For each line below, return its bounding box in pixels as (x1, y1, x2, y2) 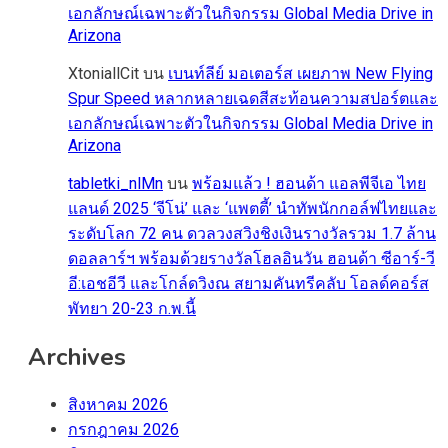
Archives (28, 340, 126, 373)
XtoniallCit (68, 63, 139, 83)
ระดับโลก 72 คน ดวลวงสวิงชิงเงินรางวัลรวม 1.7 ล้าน (68, 223, 436, 243)
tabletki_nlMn (68, 173, 163, 193)
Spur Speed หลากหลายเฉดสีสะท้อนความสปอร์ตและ (68, 88, 438, 108)
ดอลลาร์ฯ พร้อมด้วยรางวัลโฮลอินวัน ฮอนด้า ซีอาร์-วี (68, 248, 435, 268)
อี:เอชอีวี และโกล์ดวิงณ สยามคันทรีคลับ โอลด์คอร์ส (68, 273, 429, 293)
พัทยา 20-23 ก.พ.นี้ (68, 298, 196, 318)
